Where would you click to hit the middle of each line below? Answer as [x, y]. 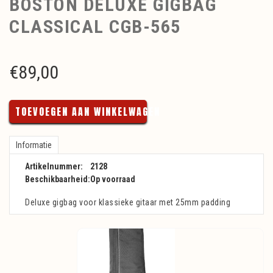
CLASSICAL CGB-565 [95, 27]
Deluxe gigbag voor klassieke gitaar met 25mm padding [128, 203]
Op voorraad [113, 179]
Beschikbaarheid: [58, 179]
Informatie [34, 145]
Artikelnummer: [54, 167]
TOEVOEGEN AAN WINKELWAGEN [88, 112]
